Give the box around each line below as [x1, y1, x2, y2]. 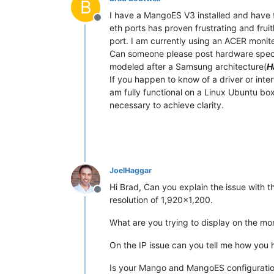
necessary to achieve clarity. [109, 100, 224, 110]
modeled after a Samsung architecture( [109, 61, 267, 72]
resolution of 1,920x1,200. [109, 194, 213, 205]
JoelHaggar [109, 166, 152, 175]
